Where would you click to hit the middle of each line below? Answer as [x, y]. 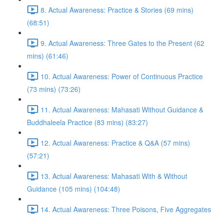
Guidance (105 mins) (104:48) [74, 189]
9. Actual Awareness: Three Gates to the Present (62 [122, 43]
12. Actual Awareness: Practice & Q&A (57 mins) [115, 142]
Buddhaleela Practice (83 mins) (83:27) [88, 122]
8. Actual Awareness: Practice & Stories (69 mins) [117, 10]
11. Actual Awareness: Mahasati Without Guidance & [122, 109]
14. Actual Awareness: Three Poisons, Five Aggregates [126, 209]
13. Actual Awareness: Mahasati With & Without [114, 176]
